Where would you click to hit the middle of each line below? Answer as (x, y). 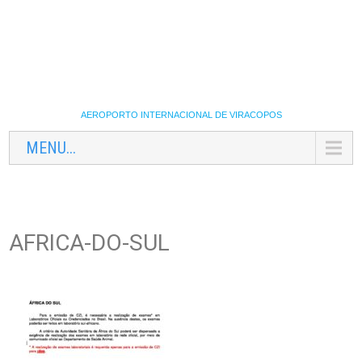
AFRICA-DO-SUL (90, 243)
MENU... (51, 148)
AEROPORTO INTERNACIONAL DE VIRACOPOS (181, 115)
